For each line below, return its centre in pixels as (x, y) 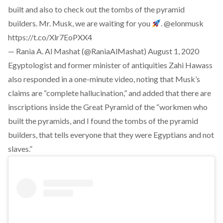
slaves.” (20, 149)
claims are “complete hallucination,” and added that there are (110, 93)
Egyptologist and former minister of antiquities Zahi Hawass (110, 65)
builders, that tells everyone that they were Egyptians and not (111, 135)
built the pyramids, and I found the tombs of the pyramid (103, 121)
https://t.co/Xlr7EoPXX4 (50, 37)
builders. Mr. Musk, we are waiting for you (80, 23)
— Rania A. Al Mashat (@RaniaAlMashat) (78, 51)
